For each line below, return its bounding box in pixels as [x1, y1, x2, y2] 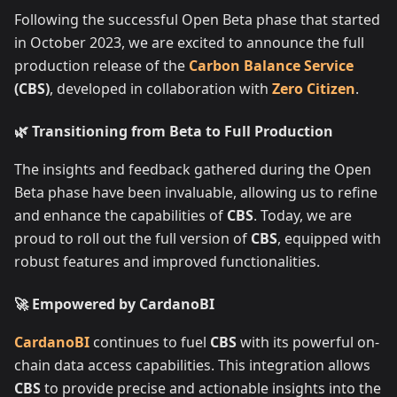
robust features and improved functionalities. [14, 252, 320, 272]
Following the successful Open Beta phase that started [14, 10, 380, 30]
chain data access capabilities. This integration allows [14, 355, 370, 376]
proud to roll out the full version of [14, 229, 251, 249]
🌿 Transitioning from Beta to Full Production [14, 121, 333, 142]
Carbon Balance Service [189, 56, 354, 76]
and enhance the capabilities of [14, 206, 227, 226]
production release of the [14, 56, 189, 76]
